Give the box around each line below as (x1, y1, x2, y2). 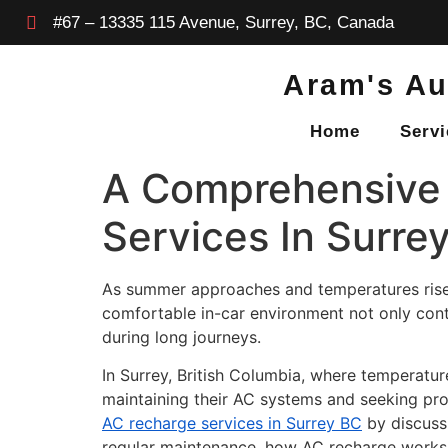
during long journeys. (102, 327, 261, 347)
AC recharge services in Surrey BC (102, 413, 362, 434)
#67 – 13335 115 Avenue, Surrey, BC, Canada (52, 13, 394, 32)
